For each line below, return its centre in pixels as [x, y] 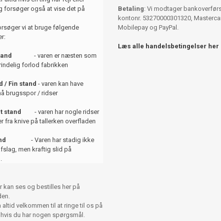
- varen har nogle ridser [62, 112]
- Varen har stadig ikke [52, 140]
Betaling [131, 9]
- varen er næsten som [54, 56]
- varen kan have [60, 84]
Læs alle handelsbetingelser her [168, 46]
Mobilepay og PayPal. [148, 28]
